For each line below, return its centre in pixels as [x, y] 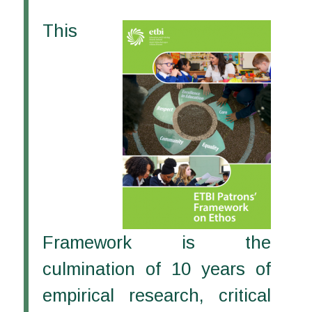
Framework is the [156, 242]
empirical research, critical [156, 295]
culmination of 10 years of [156, 268]
